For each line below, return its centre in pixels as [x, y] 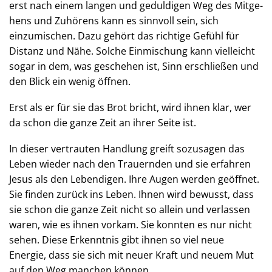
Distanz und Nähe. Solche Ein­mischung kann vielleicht [132, 51]
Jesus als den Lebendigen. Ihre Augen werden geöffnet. [134, 179]
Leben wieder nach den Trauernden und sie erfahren [130, 164]
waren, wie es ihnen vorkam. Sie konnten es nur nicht [131, 225]
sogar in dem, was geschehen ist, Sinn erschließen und [134, 66]
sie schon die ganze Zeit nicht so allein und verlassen [130, 209]
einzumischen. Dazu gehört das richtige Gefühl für [124, 36]
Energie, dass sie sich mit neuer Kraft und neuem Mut [131, 255]
